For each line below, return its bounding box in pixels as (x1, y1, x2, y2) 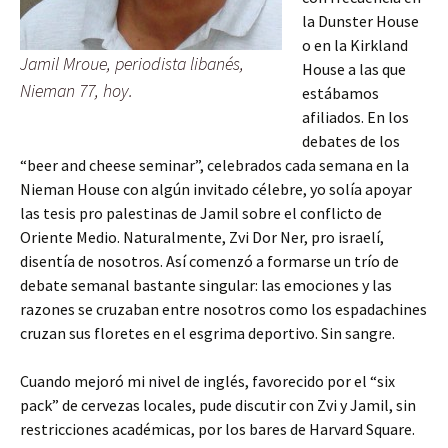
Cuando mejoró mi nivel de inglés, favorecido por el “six (20, 370, 395, 391)
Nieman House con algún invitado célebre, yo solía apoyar (20, 178, 412, 199)
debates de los (302, 130, 400, 151)
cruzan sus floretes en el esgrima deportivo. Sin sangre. (20, 322, 395, 343)
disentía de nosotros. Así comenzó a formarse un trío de (20, 250, 399, 271)
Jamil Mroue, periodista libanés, (20, 51, 244, 75)
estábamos (302, 82, 379, 103)
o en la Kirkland (302, 34, 408, 55)
